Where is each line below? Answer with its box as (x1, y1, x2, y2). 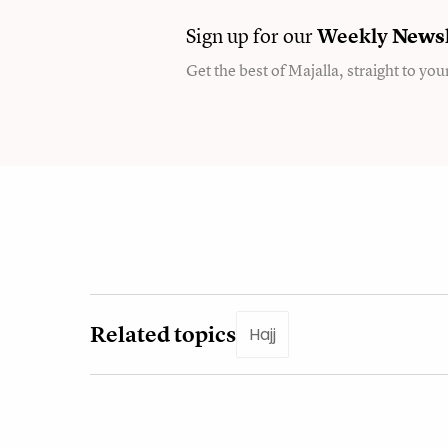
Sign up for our (186, 21, 317, 49)
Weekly (317, 21, 388, 49)
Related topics (90, 319, 236, 349)
